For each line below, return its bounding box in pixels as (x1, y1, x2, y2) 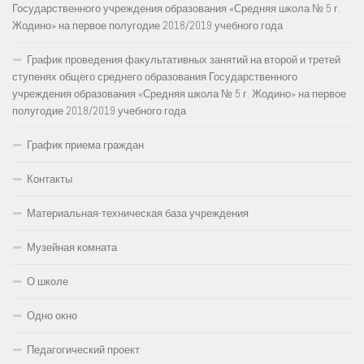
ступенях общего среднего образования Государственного (12, 69, 297, 84)
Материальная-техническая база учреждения (27, 206, 249, 220)
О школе (27, 274, 68, 288)
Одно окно (27, 308, 77, 323)
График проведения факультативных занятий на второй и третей (27, 52, 340, 67)
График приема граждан (27, 137, 144, 152)
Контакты (27, 171, 72, 186)
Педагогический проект (27, 342, 140, 357)
